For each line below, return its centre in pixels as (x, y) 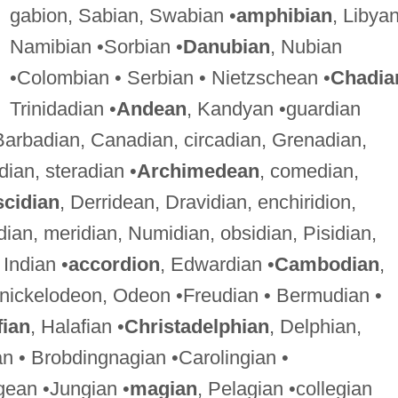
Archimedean (198, 171)
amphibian (284, 15)
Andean (151, 108)
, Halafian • (77, 326)
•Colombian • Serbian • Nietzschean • (170, 77)
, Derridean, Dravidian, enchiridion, (207, 202)
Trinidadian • (63, 108)
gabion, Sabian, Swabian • (123, 15)
